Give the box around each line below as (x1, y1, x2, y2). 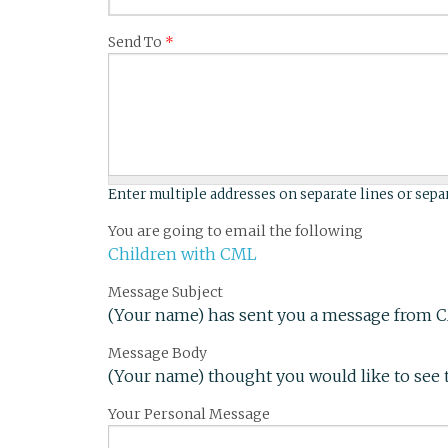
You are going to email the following (108, 222, 363, 240)
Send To (108, 33, 165, 51)
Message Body (108, 344, 207, 362)
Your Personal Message (108, 405, 270, 423)
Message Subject (108, 283, 223, 301)
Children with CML (108, 244, 257, 264)
